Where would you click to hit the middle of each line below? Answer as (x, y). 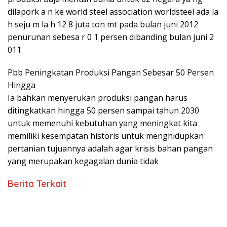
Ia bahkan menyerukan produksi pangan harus (98, 98)
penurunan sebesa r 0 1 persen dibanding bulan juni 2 (111, 37)
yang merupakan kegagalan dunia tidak (83, 161)
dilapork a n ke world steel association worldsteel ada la (113, 11)
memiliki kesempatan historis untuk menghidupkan (106, 136)
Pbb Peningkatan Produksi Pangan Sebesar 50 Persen (111, 72)
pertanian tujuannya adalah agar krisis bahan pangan (110, 148)
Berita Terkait (37, 183)
